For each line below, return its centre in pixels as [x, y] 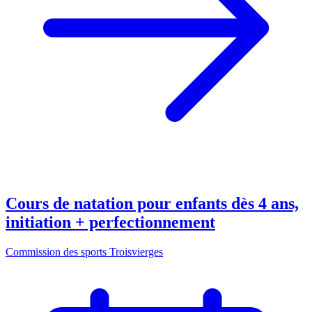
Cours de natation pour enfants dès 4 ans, [152, 204]
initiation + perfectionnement [110, 223]
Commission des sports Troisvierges [84, 252]
